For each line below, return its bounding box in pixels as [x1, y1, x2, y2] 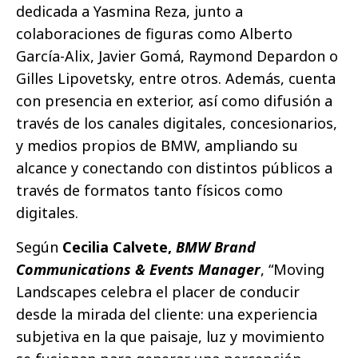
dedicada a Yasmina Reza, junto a [16, 2, 243, 22]
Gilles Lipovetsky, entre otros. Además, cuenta [16, 69, 336, 89]
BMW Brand [176, 237, 256, 257]
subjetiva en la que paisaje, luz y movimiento [16, 327, 324, 347]
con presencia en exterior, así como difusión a [16, 91, 332, 111]
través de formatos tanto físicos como [16, 181, 283, 201]
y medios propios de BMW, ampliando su [16, 136, 298, 156]
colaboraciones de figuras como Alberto [16, 24, 292, 44]
